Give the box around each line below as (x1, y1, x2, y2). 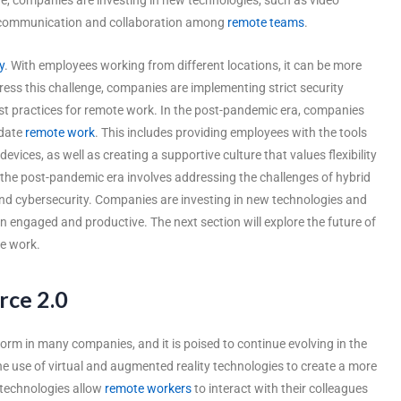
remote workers (105, 380, 192, 396)
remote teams (227, 14, 304, 30)
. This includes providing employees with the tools (95, 124, 367, 140)
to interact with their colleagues (192, 380, 368, 396)
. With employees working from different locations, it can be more (4, 57, 362, 73)
